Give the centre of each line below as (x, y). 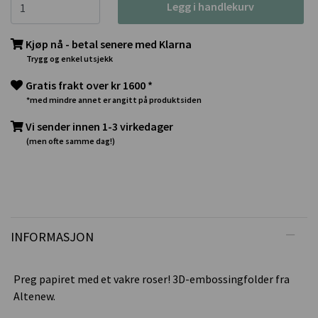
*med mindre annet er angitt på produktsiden (114, 100)
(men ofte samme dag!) (71, 141)
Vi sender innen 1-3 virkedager (99, 127)
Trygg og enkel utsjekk (70, 59)
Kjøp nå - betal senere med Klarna (109, 44)
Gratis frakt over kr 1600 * (89, 86)
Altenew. (34, 296)
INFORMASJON (52, 237)
